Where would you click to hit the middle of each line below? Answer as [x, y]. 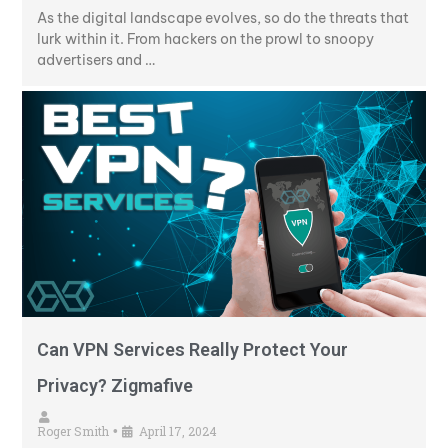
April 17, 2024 [178, 431]
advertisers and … [96, 60]
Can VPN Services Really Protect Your [192, 350]
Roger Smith [73, 431]
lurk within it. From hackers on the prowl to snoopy [205, 39]
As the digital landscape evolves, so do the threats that [223, 18]
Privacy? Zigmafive [115, 386]
